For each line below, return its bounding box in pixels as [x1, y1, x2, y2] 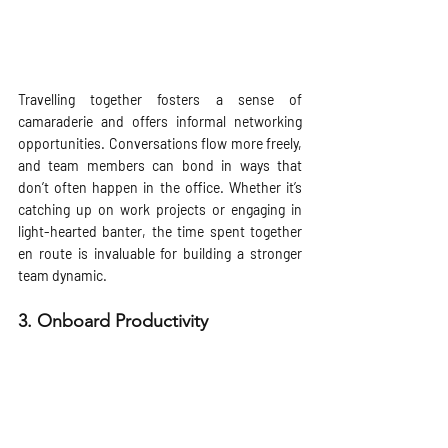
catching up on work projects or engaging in [18, 201, 302, 219]
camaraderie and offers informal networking [18, 113, 302, 131]
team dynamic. [18, 267, 107, 285]
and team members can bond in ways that [18, 157, 302, 175]
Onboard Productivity [37, 310, 208, 333]
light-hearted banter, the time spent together [18, 223, 302, 241]
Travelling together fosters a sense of [18, 91, 302, 109]
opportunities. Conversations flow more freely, [18, 135, 302, 153]
